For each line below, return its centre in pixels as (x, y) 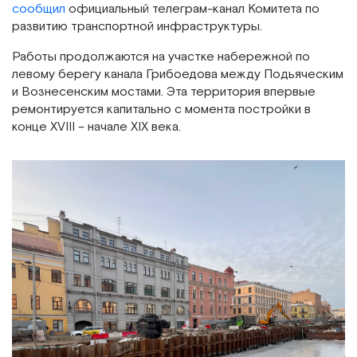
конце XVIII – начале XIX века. (96, 127)
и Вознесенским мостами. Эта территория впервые (164, 92)
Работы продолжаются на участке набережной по (161, 57)
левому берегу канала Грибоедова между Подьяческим (178, 74)
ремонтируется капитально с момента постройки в (161, 109)
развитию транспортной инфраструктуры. (137, 26)
